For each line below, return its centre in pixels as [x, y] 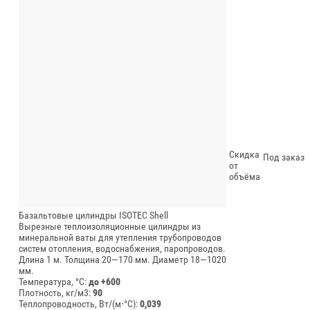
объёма [245, 176]
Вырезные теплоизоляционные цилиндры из [110, 226]
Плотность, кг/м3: [56, 292]
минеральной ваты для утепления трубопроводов [120, 237]
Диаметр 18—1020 [189, 259]
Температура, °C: [54, 281]
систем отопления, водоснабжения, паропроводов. [122, 248]
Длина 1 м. [40, 259]
